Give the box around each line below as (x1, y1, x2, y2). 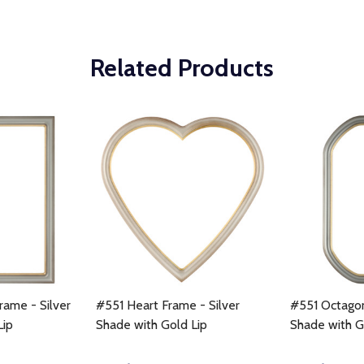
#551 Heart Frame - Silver (96, 297, 240, 313)
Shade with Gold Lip (96, 317, 207, 332)
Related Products (90, 53, 274, 83)
